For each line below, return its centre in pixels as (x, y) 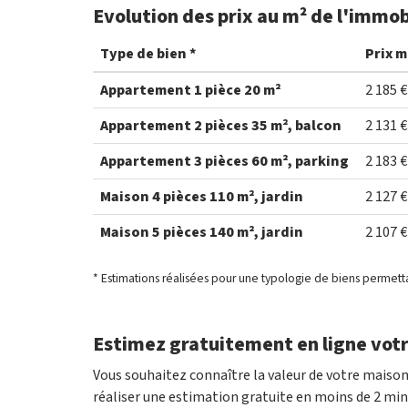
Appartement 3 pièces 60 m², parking (224, 161)
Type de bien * (148, 53)
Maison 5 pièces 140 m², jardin (202, 232)
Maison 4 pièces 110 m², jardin (202, 196)
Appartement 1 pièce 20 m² (190, 90)
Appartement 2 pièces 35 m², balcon (221, 125)
